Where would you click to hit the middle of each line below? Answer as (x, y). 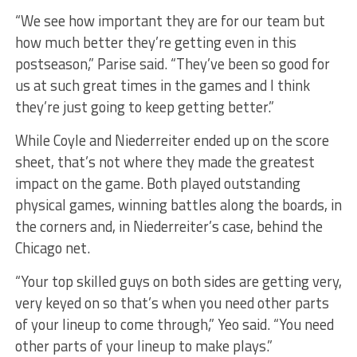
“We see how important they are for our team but (170, 20)
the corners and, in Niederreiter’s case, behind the (169, 226)
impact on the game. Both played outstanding (157, 183)
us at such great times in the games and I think (162, 85)
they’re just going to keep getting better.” (144, 106)
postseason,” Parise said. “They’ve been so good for (172, 63)
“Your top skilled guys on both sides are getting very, (178, 281)
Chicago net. (52, 247)
